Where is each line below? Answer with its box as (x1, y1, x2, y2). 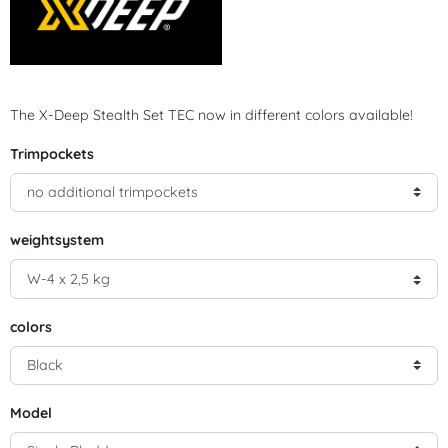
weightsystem (10, 231, 104, 250)
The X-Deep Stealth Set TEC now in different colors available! (10, 105, 413, 124)
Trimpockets (10, 144, 94, 163)
